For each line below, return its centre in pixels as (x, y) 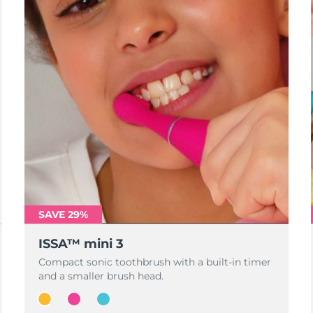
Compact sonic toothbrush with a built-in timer (154, 262)
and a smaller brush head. (101, 276)
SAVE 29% (63, 214)
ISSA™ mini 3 (81, 244)
